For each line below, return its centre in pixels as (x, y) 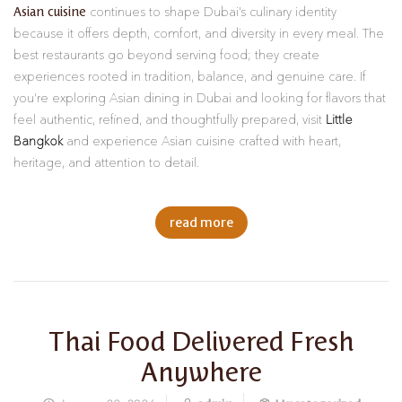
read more (201, 223)
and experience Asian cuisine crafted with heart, (202, 142)
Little (339, 120)
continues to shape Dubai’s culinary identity (211, 13)
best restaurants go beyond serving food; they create (166, 56)
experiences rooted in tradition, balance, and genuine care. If (190, 77)
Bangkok (38, 142)
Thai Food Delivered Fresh (201, 340)
